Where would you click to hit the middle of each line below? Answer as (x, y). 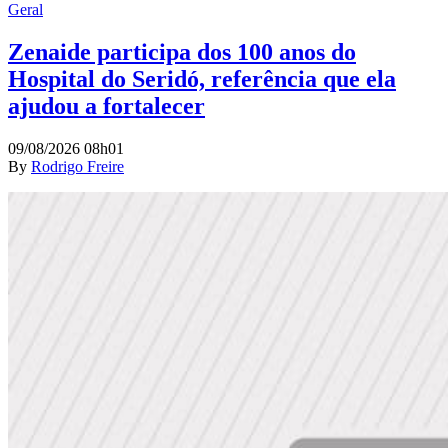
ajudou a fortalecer (106, 106)
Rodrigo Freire (77, 167)
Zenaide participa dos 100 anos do (182, 52)
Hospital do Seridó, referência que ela (202, 79)
